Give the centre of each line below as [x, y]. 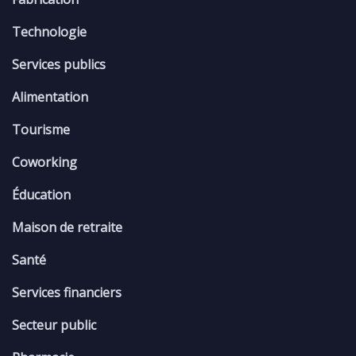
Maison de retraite [67, 228]
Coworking [44, 163]
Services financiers [67, 293]
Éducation [41, 195]
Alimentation [50, 97]
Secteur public [54, 325]
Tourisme [41, 130]
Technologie [49, 32]
